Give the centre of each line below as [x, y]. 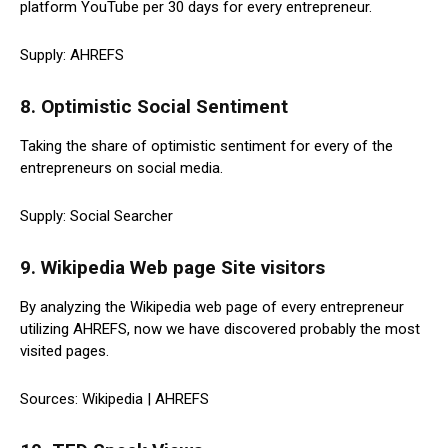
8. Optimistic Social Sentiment [154, 107]
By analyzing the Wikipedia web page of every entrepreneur [212, 307]
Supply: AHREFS [72, 55]
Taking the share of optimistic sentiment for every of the [206, 146]
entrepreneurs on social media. [121, 168]
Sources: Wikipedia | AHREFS [114, 399]
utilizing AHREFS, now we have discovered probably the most [220, 329]
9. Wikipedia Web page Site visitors [172, 268]
